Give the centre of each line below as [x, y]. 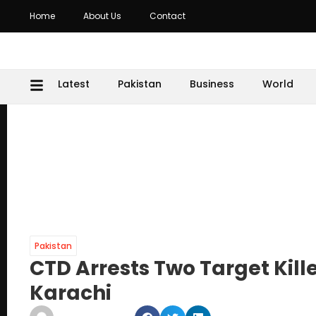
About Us [102, 16]
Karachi [71, 293]
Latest [74, 84]
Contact [168, 16]
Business [212, 84]
